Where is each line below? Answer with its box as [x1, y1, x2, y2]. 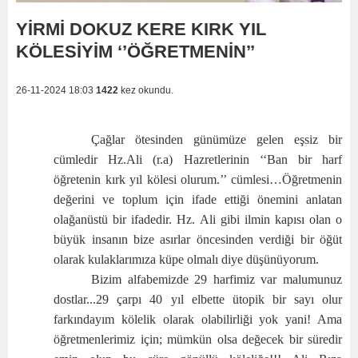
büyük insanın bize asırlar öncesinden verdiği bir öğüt [54, 233, 342, 247]
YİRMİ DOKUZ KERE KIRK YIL [16, 19, 266, 40]
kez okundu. [118, 85, 173, 97]
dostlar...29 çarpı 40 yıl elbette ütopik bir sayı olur [54, 292, 342, 307]
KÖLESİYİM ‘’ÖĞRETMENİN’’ [16, 42, 255, 62]
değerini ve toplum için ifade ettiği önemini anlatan [54, 193, 342, 207]
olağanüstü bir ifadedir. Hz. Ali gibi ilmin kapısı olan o [54, 213, 342, 227]
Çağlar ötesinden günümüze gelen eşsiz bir [91, 133, 342, 147]
